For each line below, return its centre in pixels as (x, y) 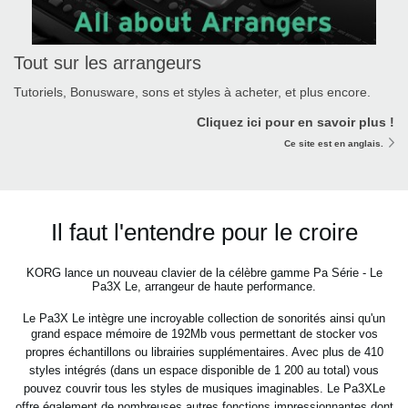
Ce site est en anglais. (334, 143)
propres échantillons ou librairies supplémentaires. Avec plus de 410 (204, 352)
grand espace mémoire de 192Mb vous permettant (165, 333)
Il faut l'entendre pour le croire (204, 232)
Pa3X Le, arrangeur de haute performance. (204, 286)
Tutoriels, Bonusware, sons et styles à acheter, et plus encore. (192, 92)
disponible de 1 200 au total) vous (290, 370)
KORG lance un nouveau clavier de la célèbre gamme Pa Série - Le (204, 272)
